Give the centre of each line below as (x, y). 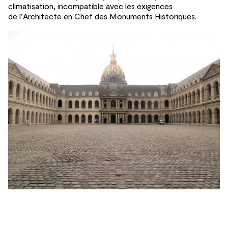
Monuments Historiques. (153, 16)
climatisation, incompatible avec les (72, 6)
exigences (155, 6)
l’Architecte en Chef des (63, 16)
